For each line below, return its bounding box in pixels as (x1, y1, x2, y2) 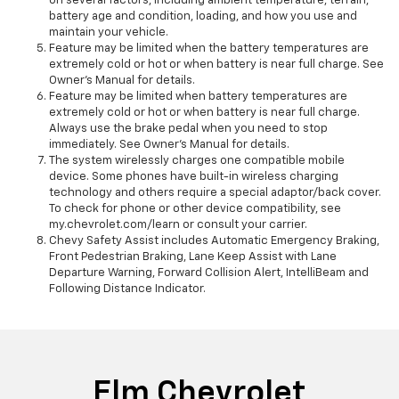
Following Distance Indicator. (49, 283, 206, 296)
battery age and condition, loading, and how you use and (49, 11, 357, 23)
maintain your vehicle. (49, 27, 168, 39)
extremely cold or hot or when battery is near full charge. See (49, 59, 384, 71)
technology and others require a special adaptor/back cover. (49, 187, 381, 199)
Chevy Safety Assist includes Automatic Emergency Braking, (49, 235, 379, 248)
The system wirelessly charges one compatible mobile (49, 155, 345, 167)
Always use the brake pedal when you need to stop (49, 123, 328, 135)
